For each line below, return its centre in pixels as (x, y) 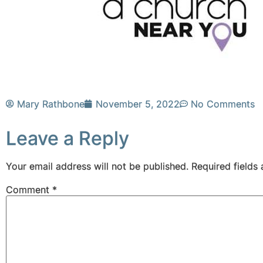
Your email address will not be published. (97, 166)
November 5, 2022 (138, 104)
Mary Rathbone (51, 104)
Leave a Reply (68, 139)
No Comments (223, 104)
